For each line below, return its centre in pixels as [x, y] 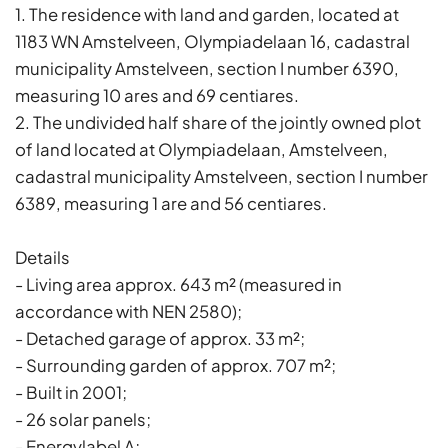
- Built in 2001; [71, 392]
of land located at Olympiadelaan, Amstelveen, [201, 149]
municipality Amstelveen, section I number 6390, [207, 68]
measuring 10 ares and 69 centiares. [157, 95]
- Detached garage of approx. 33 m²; [160, 338]
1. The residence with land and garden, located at [207, 14]
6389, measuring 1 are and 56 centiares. [171, 203]
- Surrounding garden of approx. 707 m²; [175, 365]
